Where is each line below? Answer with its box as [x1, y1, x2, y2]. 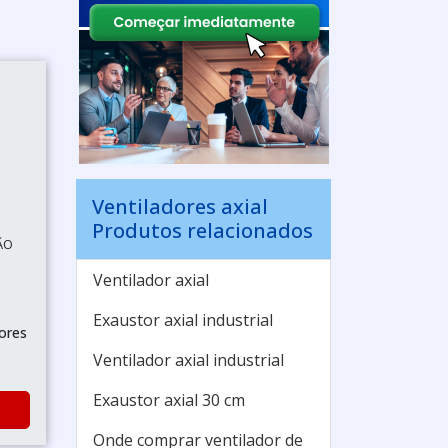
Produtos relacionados [92, 217, 313, 244]
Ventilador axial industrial [93, 349, 284, 371]
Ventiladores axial [92, 193, 268, 220]
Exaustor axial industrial [93, 309, 273, 331]
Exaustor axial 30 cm [93, 389, 245, 411]
